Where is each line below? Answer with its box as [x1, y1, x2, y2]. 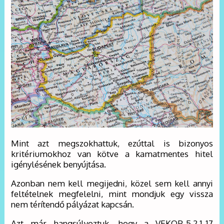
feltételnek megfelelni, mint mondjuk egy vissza [11, 188, 213, 199]
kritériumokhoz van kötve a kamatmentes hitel [11, 148, 213, 159]
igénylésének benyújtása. [11, 159, 106, 170]
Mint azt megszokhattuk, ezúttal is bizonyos [11, 138, 213, 149]
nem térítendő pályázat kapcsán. [11, 199, 134, 210]
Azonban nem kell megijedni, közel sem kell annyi [11, 178, 213, 189]
